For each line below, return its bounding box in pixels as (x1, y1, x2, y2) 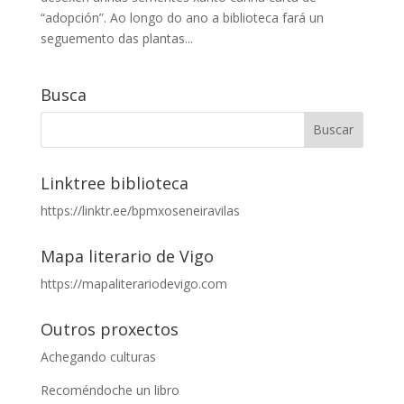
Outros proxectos (40, 317, 179, 340)
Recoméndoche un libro (40, 381, 179, 399)
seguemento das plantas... (40, 29, 193, 47)
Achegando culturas (40, 347, 156, 365)
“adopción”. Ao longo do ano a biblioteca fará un (40, 8, 324, 26)
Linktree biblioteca (40, 171, 188, 194)
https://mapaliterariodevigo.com (40, 274, 227, 292)
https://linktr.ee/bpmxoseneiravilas (40, 201, 240, 219)
